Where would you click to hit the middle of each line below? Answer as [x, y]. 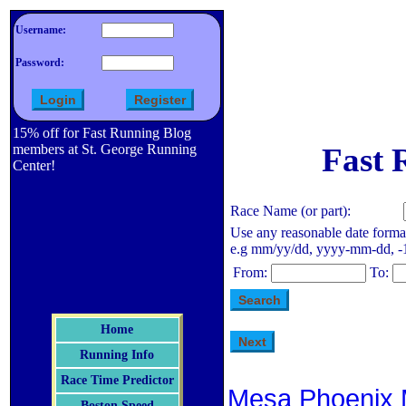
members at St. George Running [105, 149]
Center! [34, 165]
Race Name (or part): [290, 210]
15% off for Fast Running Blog [102, 133]
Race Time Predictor [117, 380]
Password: [40, 63]
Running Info [117, 355]
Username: [41, 30]
